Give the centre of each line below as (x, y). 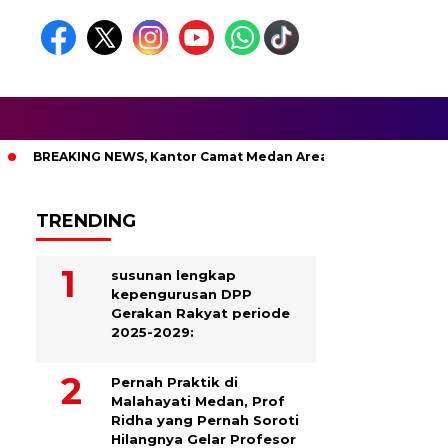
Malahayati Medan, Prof (198, 401)
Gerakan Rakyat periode (200, 313)
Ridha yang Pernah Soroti (205, 420)
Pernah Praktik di (174, 382)
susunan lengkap (173, 275)
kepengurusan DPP (181, 294)
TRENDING (86, 221)
